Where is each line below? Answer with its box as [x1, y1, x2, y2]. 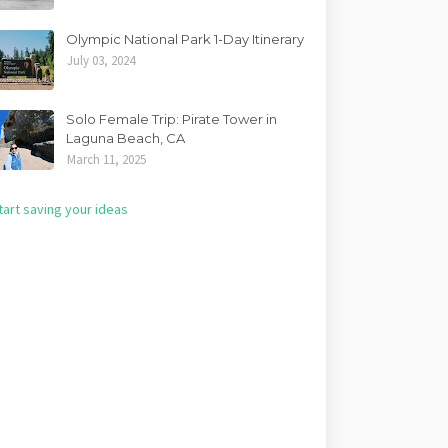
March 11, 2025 [67, 151, 147, 168]
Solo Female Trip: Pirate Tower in [66, 111, 278, 127]
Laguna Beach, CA [66, 130, 186, 146]
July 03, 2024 [67, 52, 136, 69]
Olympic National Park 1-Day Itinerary [66, 31, 305, 47]
